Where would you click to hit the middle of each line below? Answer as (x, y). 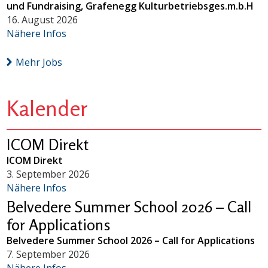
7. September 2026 (48, 254)
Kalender (48, 108)
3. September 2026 (48, 174)
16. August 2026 (42, 19)
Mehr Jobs (39, 62)
